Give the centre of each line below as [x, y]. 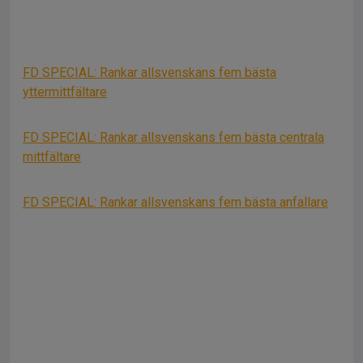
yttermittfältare [65, 92]
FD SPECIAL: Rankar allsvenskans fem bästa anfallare [175, 202]
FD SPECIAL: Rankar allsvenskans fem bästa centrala [173, 137]
